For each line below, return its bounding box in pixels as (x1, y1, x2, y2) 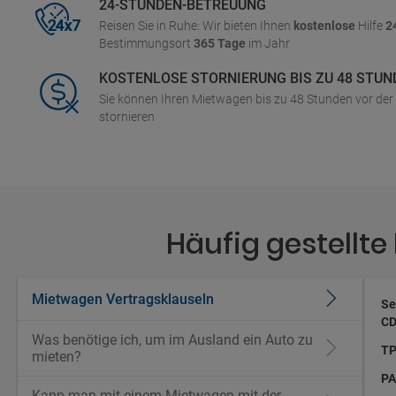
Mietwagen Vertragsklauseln (32, 290, 214, 308)
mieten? (32, 348, 81, 365)
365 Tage (194, 36, 246, 50)
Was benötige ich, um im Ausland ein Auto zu (32, 331, 313, 348)
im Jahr (246, 36, 290, 50)
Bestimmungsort (99, 36, 194, 50)
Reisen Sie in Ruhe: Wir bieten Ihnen (99, 19, 293, 33)
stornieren (99, 110, 155, 124)
